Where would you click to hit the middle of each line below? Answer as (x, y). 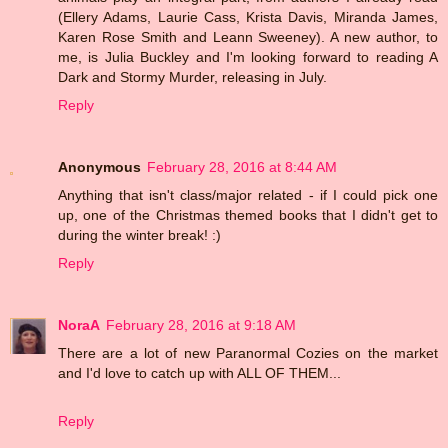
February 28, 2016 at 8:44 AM (242, 166)
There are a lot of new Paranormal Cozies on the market (248, 352)
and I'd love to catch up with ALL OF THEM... (199, 372)
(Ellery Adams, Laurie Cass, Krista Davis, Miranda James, (248, 16)
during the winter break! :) (139, 234)
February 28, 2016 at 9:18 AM (201, 324)
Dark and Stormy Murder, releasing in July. (192, 76)
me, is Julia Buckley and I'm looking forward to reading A (248, 56)
